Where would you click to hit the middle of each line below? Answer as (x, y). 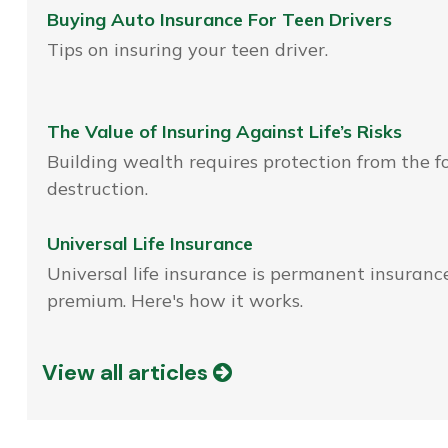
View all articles (127, 372)
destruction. (97, 189)
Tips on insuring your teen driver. (187, 50)
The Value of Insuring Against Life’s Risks (224, 132)
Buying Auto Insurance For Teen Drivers (219, 20)
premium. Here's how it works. (174, 301)
